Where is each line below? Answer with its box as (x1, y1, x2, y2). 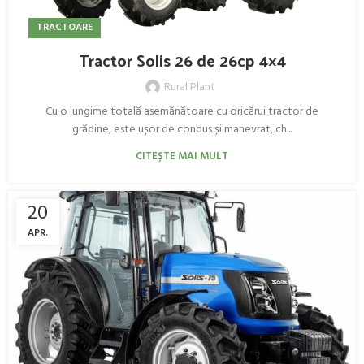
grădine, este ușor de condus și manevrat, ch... (72, 120, 292, 140)
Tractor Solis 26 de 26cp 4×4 (78, 45, 286, 76)
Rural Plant (163, 78, 215, 97)
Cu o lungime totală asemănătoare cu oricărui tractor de (45, 102, 318, 122)
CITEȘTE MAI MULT (136, 148, 228, 166)
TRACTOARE (37, 19, 93, 37)
